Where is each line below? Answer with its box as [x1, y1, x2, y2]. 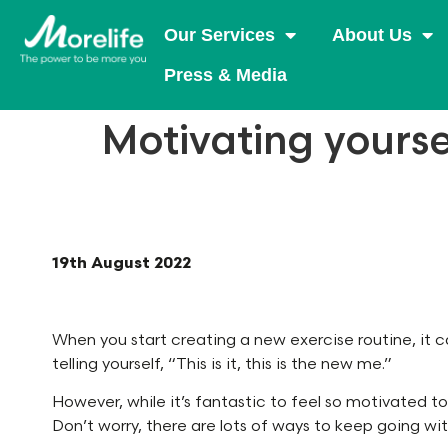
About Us [331, 25, 412, 45]
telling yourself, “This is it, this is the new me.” [52, 355, 392, 374]
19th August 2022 [52, 254, 191, 274]
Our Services [163, 25, 275, 45]
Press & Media [163, 65, 287, 85]
